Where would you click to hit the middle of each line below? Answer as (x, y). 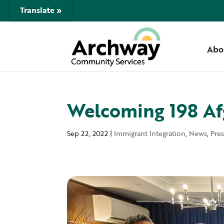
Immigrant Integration (150, 133)
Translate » (41, 10)
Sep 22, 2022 (88, 133)
